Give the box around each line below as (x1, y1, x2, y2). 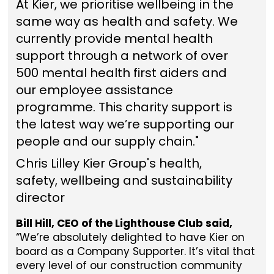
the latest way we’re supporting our (15, 115, 234, 133)
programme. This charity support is (15, 98, 232, 116)
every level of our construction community (15, 258, 242, 273)
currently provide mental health (15, 29, 213, 47)
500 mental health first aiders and (15, 64, 227, 81)
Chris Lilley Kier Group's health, (15, 155, 202, 172)
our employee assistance (15, 81, 173, 98)
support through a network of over (15, 46, 228, 64)
